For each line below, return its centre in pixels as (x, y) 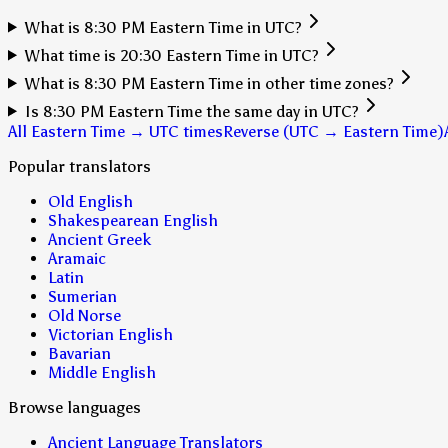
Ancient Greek (99, 239)
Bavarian (79, 353)
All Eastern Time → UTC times (115, 131)
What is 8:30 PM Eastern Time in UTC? (163, 27)
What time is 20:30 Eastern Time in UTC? (171, 55)
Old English (90, 201)
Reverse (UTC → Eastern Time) (333, 131)
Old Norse (84, 315)
